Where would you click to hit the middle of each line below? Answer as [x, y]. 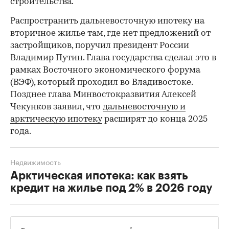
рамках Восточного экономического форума [105, 70]
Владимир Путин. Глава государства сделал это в [113, 58]
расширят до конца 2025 [155, 119]
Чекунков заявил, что [56, 107]
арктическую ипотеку [56, 119]
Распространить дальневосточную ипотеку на [107, 21]
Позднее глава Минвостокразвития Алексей [103, 95]
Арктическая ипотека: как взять [99, 176]
